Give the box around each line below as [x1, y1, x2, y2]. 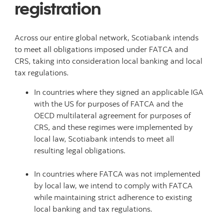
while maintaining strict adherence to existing [34, 192, 192, 202]
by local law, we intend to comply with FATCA [34, 181, 193, 190]
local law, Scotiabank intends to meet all [34, 134, 174, 144]
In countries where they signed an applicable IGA [34, 87, 203, 97]
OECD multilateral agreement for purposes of [34, 110, 191, 120]
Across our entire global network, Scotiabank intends [15, 33, 199, 42]
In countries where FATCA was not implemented [34, 169, 200, 179]
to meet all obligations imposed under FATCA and [15, 44, 188, 54]
